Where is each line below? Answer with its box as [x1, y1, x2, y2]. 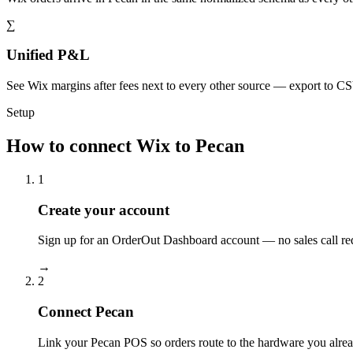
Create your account [38, 201, 169, 218]
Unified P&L [6, 46, 90, 64]
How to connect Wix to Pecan [6, 135, 244, 156]
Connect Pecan [38, 303, 134, 321]
